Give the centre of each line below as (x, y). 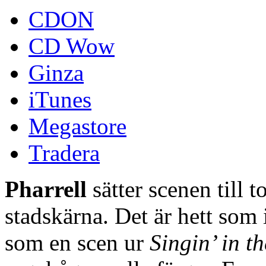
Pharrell (46, 189)
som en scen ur (77, 243)
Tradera (64, 153)
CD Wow (72, 46)
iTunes (60, 100)
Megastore (77, 126)
